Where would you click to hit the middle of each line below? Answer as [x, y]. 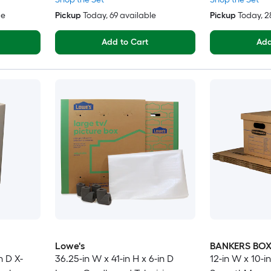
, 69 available [131, 16]
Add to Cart [125, 42]
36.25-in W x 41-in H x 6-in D [114, 259]
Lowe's [70, 246]
